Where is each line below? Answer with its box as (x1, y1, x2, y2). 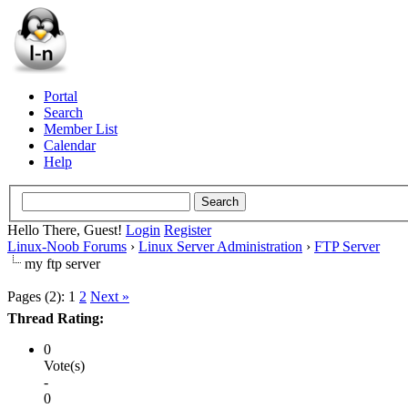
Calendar (44, 138, 96, 153)
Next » (90, 288, 129, 304)
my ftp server (25, 255, 100, 271)
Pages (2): (7, 288, 65, 304)
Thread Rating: (7, 310, 104, 326)
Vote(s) (44, 357, 85, 373)
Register (164, 221, 211, 238)
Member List (44, 121, 117, 137)
